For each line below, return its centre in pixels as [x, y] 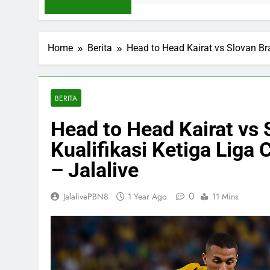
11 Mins [225, 196]
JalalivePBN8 [86, 196]
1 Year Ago [147, 196]
